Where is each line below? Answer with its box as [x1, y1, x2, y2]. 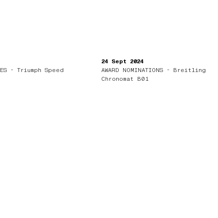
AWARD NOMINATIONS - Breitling [101, 67, 206, 73]
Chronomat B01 [101, 75, 149, 82]
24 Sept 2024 [101, 58, 144, 64]
